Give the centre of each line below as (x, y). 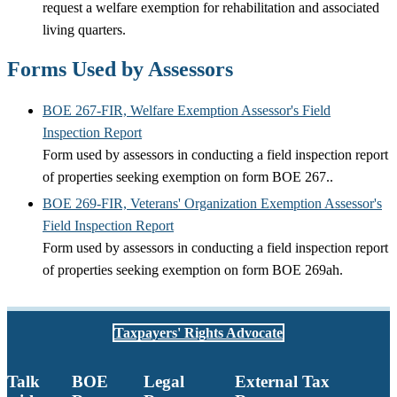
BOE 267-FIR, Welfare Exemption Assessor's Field (187, 111)
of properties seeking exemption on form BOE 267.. (188, 177)
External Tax (283, 382)
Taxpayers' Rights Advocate (198, 333)
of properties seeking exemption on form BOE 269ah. (193, 270)
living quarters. (84, 29)
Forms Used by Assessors (120, 70)
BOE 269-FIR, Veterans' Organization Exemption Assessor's (212, 204)
